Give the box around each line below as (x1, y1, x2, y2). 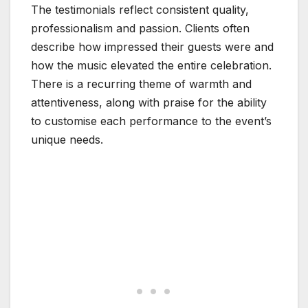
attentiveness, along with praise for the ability (31, 96, 267, 110)
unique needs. (31, 133, 103, 147)
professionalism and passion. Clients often (31, 21, 250, 36)
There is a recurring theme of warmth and (31, 77, 252, 91)
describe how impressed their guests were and (31, 40, 274, 54)
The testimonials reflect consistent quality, (31, 3, 249, 17)
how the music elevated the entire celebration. (31, 58, 272, 73)
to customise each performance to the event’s (31, 114, 272, 129)
